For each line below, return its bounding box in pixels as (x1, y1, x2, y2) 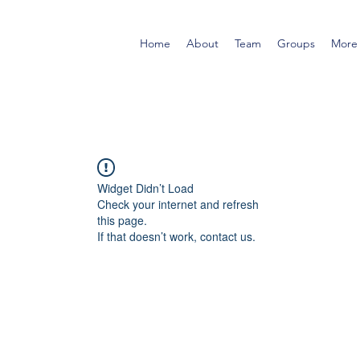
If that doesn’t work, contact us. (97, 228, 256, 244)
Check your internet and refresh (97, 196, 259, 212)
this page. (97, 212, 147, 228)
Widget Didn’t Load (97, 180, 194, 196)
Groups (277, 36, 315, 51)
